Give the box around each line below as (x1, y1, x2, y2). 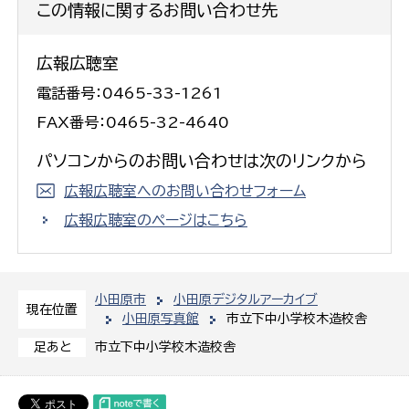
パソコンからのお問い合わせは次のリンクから (37, 152, 367, 169)
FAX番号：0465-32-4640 (37, 114, 229, 130)
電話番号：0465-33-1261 (37, 85, 222, 100)
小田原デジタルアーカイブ (173, 292, 318, 306)
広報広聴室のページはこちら (64, 212, 247, 227)
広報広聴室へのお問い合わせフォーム (64, 183, 306, 198)
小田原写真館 (122, 311, 199, 325)
